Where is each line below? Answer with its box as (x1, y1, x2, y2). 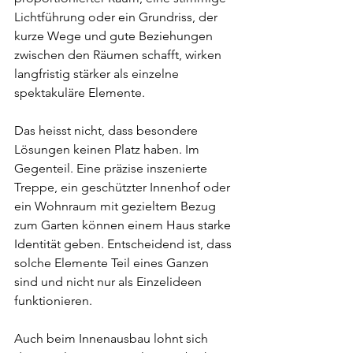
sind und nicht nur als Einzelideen (14, 274, 205, 289)
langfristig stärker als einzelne (14, 66, 182, 81)
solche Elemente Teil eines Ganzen (14, 255, 212, 270)
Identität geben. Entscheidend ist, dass (14, 236, 235, 251)
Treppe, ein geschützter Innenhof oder (14, 180, 233, 195)
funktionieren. (14, 293, 92, 308)
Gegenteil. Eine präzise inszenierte (14, 161, 210, 176)
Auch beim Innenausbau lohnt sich (14, 331, 211, 346)
